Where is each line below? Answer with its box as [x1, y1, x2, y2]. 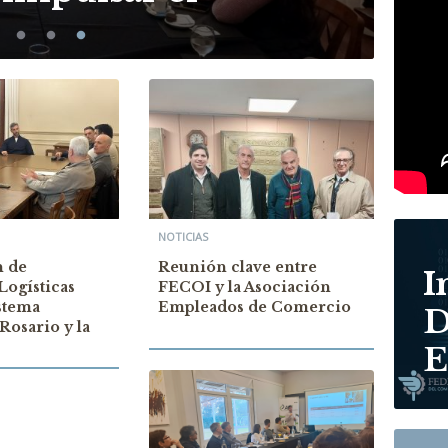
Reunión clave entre [157, 258, 317, 276]
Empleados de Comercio [157, 298, 351, 316]
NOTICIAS [157, 229, 208, 244]
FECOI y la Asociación [157, 278, 331, 296]
